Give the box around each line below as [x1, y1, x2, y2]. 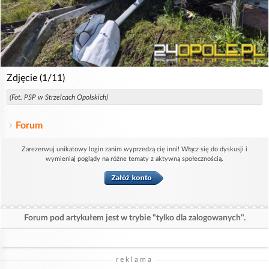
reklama [116, 255, 153, 263]
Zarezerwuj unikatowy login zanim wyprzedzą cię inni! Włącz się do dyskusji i [22, 145, 247, 153]
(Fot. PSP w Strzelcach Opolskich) [10, 93, 108, 101]
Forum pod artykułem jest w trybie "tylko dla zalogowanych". [23, 213, 246, 222]
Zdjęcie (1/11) [7, 73, 65, 83]
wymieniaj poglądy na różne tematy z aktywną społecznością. [46, 155, 223, 162]
